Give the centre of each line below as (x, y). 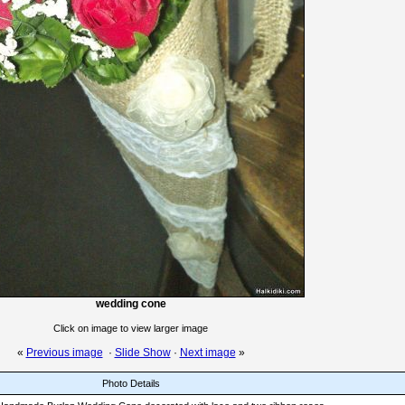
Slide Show (142, 353)
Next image (207, 353)
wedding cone (131, 304)
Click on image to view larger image (131, 328)
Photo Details (131, 383)
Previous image (64, 353)
